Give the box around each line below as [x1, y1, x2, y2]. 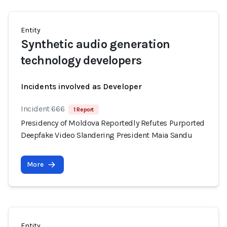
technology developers [21, 53, 142, 67]
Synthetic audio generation [21, 37, 170, 51]
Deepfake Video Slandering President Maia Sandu [21, 130, 193, 140]
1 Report [73, 106, 94, 113]
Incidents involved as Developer [21, 82, 142, 91]
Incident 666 [21, 104, 65, 113]
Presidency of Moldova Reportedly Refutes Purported [21, 118, 205, 128]
